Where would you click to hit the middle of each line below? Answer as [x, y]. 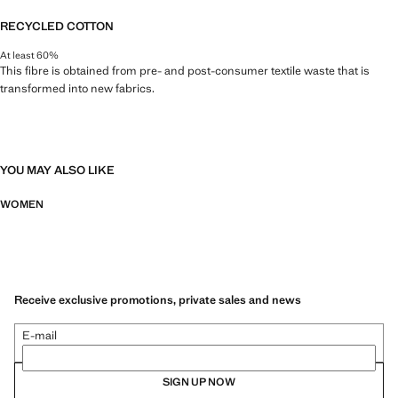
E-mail [40, 336]
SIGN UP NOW [199, 382]
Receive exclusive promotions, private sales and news [158, 300]
